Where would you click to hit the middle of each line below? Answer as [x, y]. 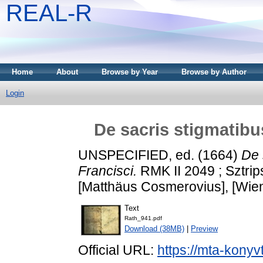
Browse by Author [214, 72]
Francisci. [107, 171]
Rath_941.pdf [143, 218]
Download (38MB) [154, 229]
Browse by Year [130, 72]
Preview [204, 229]
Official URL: [118, 250]
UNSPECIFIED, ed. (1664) [160, 155]
